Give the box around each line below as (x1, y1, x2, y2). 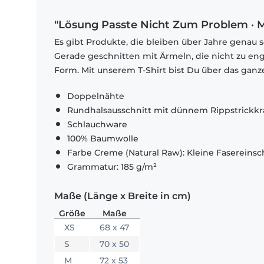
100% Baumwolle (67, 133, 138, 144)
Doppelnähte (67, 91, 124, 102)
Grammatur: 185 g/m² (67, 161, 157, 173)
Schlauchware (67, 119, 127, 130)
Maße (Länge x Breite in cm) (54, 190, 191, 202)
